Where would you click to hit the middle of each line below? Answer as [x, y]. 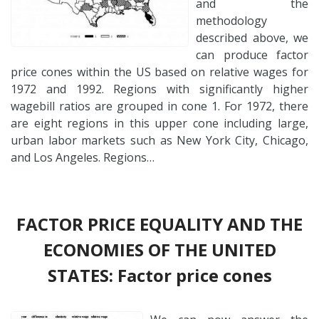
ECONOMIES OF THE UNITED [159, 249]
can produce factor [252, 54]
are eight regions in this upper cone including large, [159, 123]
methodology [231, 20]
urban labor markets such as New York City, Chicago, [159, 140]
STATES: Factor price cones [159, 275]
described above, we [252, 37]
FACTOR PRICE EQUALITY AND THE [159, 224]
